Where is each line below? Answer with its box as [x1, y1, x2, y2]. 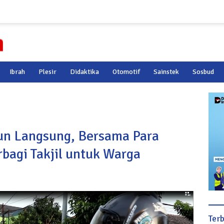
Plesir [38, 67, 56, 76]
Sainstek [153, 67, 179, 76]
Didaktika [70, 67, 99, 76]
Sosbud [192, 67, 214, 76]
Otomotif [112, 67, 140, 76]
